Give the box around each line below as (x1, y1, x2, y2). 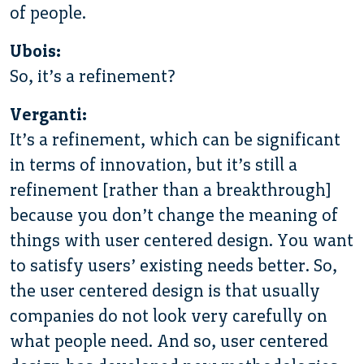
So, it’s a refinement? (10, 65, 175, 86)
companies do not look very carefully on (10, 305, 327, 326)
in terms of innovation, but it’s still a (10, 154, 297, 175)
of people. (10, 2, 86, 23)
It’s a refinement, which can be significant (10, 128, 340, 149)
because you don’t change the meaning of (10, 204, 338, 225)
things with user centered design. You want (10, 229, 353, 250)
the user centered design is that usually (10, 279, 320, 301)
